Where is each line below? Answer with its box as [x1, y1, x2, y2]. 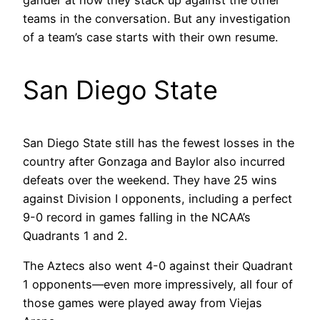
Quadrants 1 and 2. [23, 229, 127, 244]
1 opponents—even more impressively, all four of [23, 277, 293, 292]
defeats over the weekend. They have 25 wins [23, 173, 277, 188]
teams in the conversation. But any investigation [23, 11, 291, 26]
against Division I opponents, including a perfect [23, 191, 292, 206]
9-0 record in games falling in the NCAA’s [23, 210, 251, 225]
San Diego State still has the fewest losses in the [23, 136, 294, 151]
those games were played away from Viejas [23, 296, 262, 311]
